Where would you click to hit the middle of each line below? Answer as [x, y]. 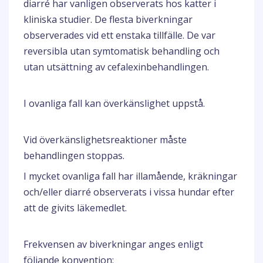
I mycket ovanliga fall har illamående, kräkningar [130, 176]
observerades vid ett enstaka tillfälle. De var [119, 35]
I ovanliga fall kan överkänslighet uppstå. [114, 103]
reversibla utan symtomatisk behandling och [122, 51]
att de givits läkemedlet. [75, 208]
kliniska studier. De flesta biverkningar [108, 19]
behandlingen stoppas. [74, 156]
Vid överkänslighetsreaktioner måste [105, 140]
